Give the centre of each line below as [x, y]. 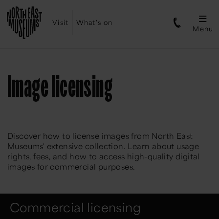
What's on [94, 22]
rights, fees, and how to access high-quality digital [104, 156]
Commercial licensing [75, 208]
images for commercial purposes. [71, 167]
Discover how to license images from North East [100, 136]
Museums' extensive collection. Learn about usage [103, 146]
